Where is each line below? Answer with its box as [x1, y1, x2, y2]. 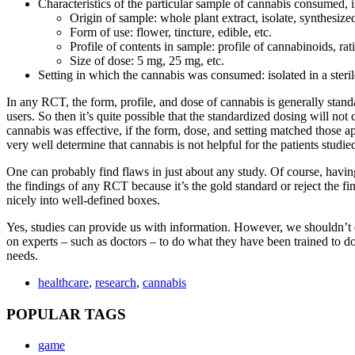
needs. [6, 249, 38, 263]
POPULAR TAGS [6, 305, 126, 323]
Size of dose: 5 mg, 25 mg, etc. [70, 54, 224, 68]
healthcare [38, 276, 89, 290]
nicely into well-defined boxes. [6, 193, 160, 208]
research [95, 276, 136, 290]
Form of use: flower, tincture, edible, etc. [70, 25, 272, 40]
